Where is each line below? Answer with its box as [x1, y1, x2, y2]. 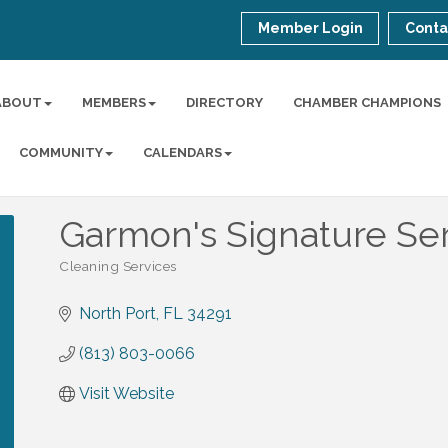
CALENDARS [143, 145, 223, 160]
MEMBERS [82, 95, 147, 110]
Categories [58, 269, 128, 285]
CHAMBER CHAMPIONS [293, 95, 442, 110]
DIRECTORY [186, 95, 264, 110]
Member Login [258, 20, 364, 36]
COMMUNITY [19, 145, 104, 160]
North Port [79, 304, 156, 323]
